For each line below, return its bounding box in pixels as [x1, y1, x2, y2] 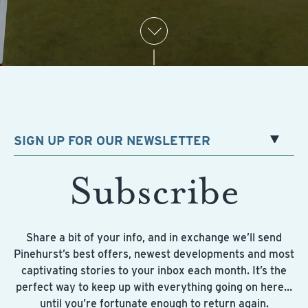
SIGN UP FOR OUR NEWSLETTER [14, 133, 210, 148]
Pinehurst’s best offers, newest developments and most [14, 247, 294, 261]
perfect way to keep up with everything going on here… [16, 280, 292, 294]
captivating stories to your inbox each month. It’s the [21, 264, 287, 278]
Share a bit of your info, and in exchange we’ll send [26, 231, 282, 245]
